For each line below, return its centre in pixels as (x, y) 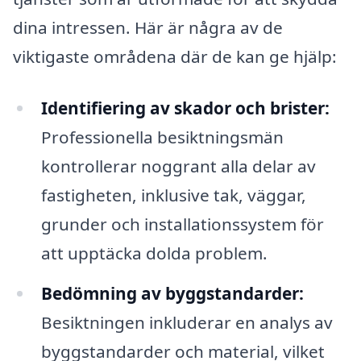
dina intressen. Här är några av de (148, 28)
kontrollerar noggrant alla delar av (178, 166)
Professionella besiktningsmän (162, 137)
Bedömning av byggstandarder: (172, 293)
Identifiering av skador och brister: (185, 108)
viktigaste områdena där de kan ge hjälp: (175, 57)
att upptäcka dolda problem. (154, 253)
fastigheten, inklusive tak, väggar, (173, 195)
